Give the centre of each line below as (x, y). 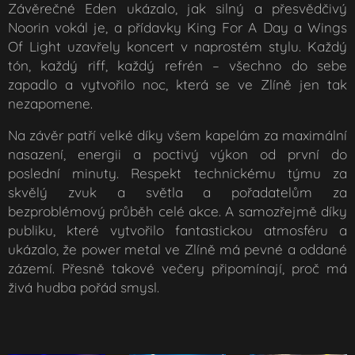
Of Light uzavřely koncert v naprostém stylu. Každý (177, 47)
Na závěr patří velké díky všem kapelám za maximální (177, 136)
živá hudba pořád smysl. (84, 288)
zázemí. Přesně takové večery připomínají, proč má (177, 269)
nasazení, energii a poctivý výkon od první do (177, 155)
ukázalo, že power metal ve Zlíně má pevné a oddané (177, 250)
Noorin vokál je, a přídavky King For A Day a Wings (177, 28)
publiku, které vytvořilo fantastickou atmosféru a (177, 231)
